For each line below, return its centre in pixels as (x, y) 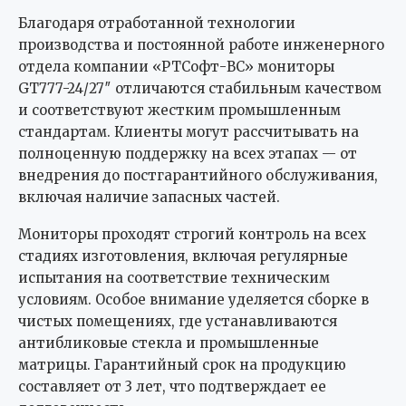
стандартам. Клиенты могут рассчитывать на (188, 132)
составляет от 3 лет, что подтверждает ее (172, 387)
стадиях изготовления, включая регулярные (183, 256)
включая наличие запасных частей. (149, 198)
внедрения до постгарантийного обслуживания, (198, 176)
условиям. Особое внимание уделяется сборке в (193, 300)
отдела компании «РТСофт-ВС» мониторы (176, 67)
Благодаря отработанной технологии (157, 24)
